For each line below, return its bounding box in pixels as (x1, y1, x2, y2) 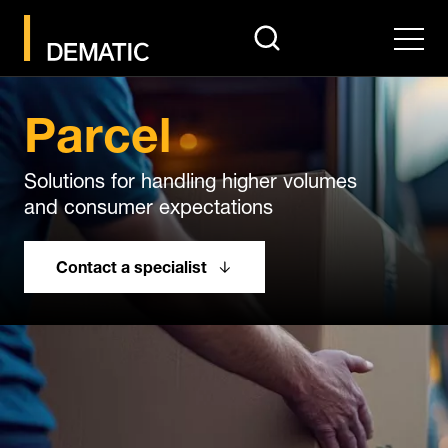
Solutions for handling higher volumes (24, 158, 357, 197)
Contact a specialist (56, 249, 207, 280)
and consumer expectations (24, 184, 273, 223)
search (250, 14, 300, 45)
